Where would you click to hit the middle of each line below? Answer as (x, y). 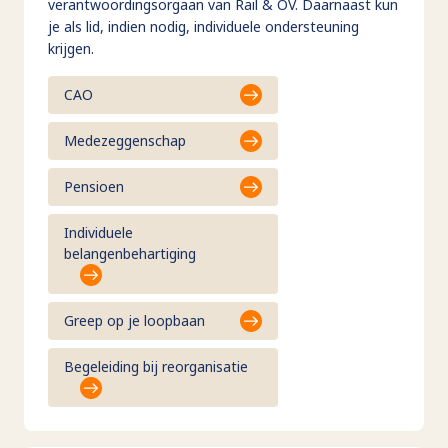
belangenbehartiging (130, 253)
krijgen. (71, 48)
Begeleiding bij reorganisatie (156, 366)
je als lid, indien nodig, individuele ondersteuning (203, 26)
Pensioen (94, 187)
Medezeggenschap (125, 141)
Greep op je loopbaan (134, 321)
